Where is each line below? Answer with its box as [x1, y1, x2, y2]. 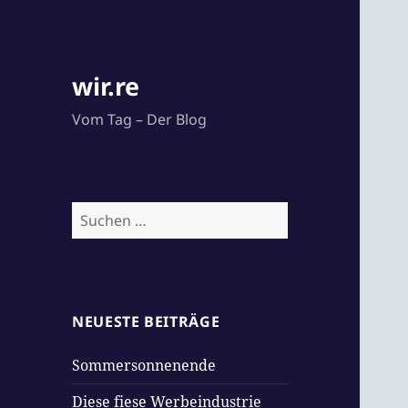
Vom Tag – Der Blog [72, 109, 208, 130]
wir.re [72, 69, 140, 104]
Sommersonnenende [72, 355, 217, 376]
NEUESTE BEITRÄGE [72, 311, 220, 332]
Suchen [71, 202, 123, 223]
